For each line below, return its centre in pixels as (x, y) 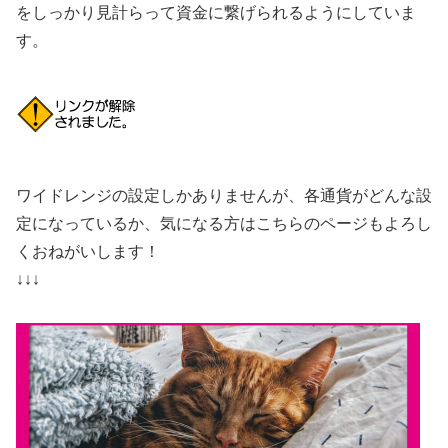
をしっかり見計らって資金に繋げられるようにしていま (216, 13)
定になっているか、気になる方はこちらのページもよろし (224, 223)
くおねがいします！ (88, 251)
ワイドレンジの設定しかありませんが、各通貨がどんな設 (224, 195)
